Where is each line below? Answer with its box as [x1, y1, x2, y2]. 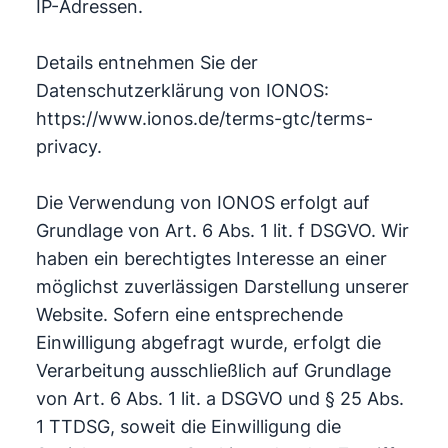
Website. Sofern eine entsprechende [35, 304, 343, 325]
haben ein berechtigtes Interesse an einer [35, 248, 387, 269]
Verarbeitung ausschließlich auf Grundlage [35, 360, 391, 381]
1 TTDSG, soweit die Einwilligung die [35, 416, 341, 437]
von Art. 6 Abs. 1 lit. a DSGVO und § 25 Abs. [35, 388, 404, 409]
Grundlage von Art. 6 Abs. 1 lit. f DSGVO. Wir [35, 220, 409, 241]
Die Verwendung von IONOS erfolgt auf [35, 192, 370, 213]
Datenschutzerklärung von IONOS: [35, 80, 329, 101]
